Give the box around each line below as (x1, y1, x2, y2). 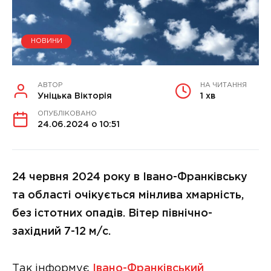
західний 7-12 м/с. (12, 226, 111, 237)
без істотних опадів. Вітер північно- (12, 208, 212, 218)
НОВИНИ (30, 38, 62, 45)
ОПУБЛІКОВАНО (38, 110, 97, 117)
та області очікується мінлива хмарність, (12, 190, 244, 200)
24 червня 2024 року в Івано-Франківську (12, 172, 247, 182)
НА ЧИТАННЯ (200, 82, 247, 88)
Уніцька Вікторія (38, 92, 112, 100)
